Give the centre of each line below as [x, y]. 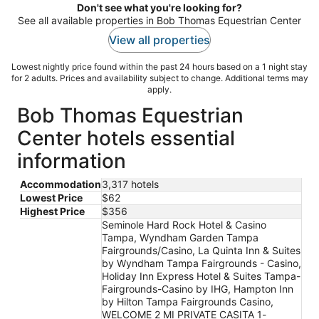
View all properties [159, 40]
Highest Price [52, 211]
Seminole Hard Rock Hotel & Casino [184, 224]
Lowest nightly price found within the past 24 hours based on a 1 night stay [159, 66]
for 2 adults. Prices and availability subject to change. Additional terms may [159, 78]
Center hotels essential [126, 138]
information [72, 161]
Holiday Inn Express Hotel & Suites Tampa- [201, 276]
